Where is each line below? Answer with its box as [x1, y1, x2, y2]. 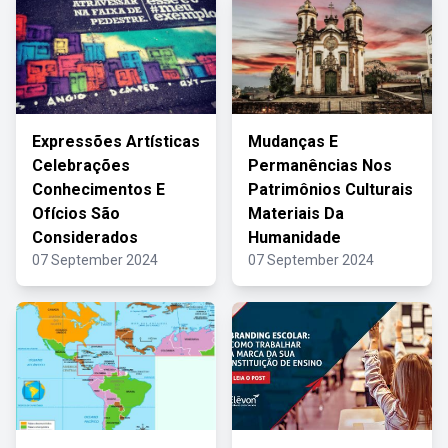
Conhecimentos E [32, 180, 165, 199]
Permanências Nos [248, 156, 392, 175]
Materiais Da [248, 204, 344, 223]
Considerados [32, 228, 138, 247]
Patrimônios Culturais [248, 180, 413, 199]
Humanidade [248, 228, 341, 247]
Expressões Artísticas [32, 132, 200, 151]
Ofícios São [32, 204, 120, 223]
